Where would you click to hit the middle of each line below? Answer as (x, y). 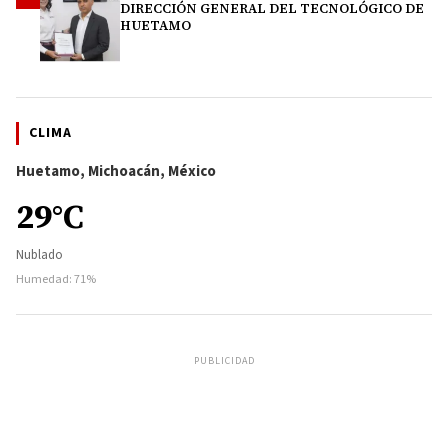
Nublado (39, 254)
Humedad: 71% (56, 279)
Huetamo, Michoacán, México (116, 171)
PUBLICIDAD (224, 360)
